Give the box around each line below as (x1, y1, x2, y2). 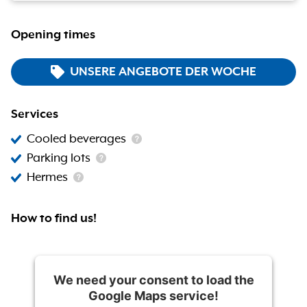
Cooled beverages (27, 132, 126, 146)
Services (11, 108, 58, 121)
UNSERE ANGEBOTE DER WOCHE (70, 65, 256, 79)
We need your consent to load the (53, 273, 254, 287)
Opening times (11, 28, 95, 42)
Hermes (27, 171, 68, 184)
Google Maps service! (88, 288, 219, 303)
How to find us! (11, 212, 97, 225)
